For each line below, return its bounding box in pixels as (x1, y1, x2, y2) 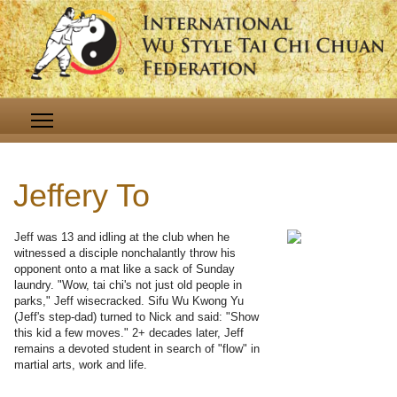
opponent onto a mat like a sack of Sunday (14, 262, 235, 276)
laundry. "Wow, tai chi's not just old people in (14, 278, 242, 292)
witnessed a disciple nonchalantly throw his (14, 246, 236, 261)
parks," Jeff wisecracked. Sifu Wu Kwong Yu (14, 294, 244, 308)
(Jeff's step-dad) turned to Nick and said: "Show (14, 310, 259, 324)
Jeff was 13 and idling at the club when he (14, 230, 230, 245)
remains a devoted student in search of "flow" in (14, 342, 260, 356)
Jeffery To (13, 177, 150, 214)
